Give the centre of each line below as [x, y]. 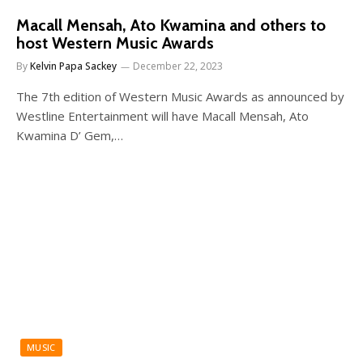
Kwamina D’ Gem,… [70, 135]
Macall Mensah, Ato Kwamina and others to [171, 25]
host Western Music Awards [115, 43]
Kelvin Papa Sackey [73, 66]
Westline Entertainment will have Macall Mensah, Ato [162, 116]
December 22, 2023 [178, 66]
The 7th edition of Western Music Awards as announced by [180, 96]
